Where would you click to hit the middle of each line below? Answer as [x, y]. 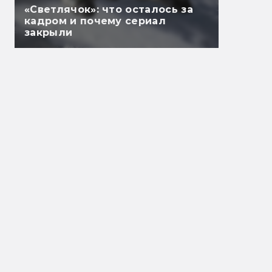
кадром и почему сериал [95, 21]
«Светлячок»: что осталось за [109, 10]
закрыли [49, 33]
